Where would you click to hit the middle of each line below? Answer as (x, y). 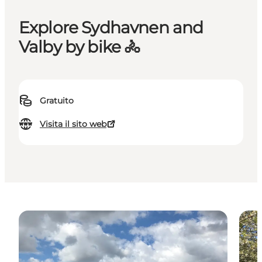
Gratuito (57, 101)
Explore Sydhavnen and (111, 28)
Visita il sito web (73, 124)
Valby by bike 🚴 (80, 47)
